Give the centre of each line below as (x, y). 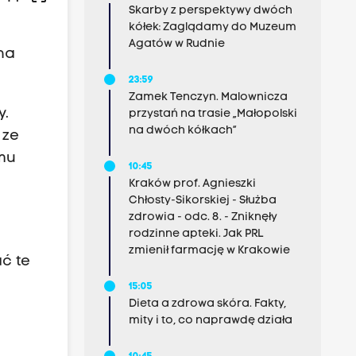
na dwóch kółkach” (182, 131)
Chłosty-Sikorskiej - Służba (202, 201)
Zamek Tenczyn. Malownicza (208, 97)
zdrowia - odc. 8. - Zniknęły (203, 217)
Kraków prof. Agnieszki (192, 184)
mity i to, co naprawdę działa (210, 321)
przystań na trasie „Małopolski (213, 114)
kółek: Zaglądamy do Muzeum (212, 27)
